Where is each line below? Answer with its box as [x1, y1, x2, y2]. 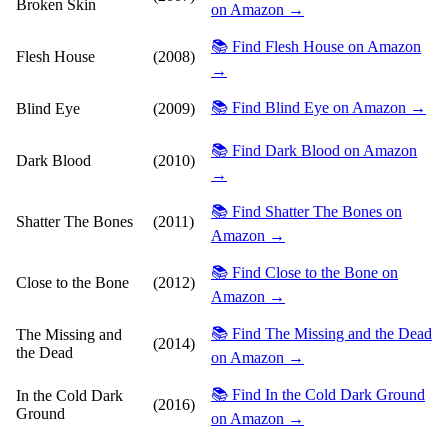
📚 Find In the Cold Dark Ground [211, 385, 425, 403]
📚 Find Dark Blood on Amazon [211, 141, 417, 159]
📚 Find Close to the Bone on [211, 263, 398, 281]
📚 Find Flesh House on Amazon [211, 37, 421, 55]
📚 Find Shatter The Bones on [211, 202, 402, 220]
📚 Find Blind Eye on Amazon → [211, 98, 426, 116]
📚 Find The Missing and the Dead [211, 324, 432, 342]
